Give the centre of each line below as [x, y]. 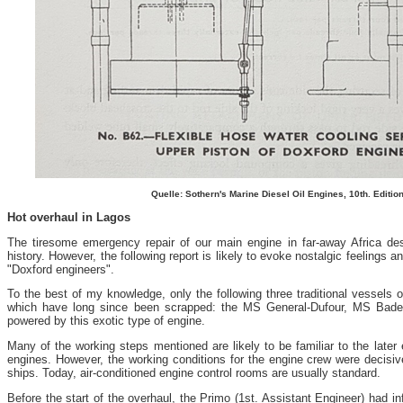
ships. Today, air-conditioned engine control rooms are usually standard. [194, 373]
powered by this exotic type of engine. [106, 321]
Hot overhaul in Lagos [69, 217]
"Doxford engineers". [61, 269]
